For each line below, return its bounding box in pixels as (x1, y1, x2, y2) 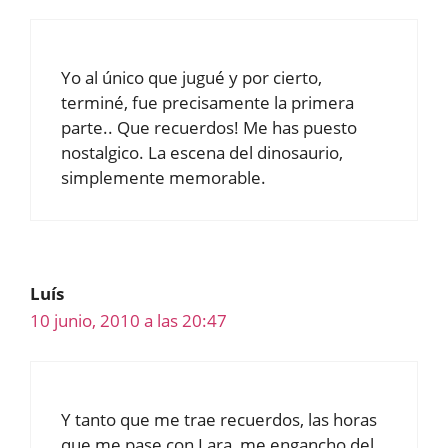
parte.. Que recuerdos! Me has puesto (61, 115, 357, 139)
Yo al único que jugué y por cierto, (61, 65, 322, 89)
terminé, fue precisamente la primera (61, 90, 354, 114)
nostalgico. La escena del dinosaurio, (61, 140, 343, 164)
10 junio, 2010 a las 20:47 (30, 308, 227, 332)
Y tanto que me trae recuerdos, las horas (61, 408, 377, 431)
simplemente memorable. (61, 165, 266, 189)
